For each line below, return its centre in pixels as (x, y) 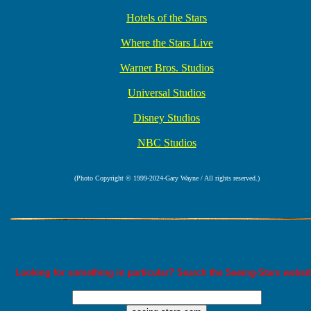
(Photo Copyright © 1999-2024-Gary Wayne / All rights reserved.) (167, 178)
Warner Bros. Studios (167, 67)
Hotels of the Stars (167, 17)
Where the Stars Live (167, 42)
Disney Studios (167, 117)
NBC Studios (167, 142)
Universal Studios (167, 92)
